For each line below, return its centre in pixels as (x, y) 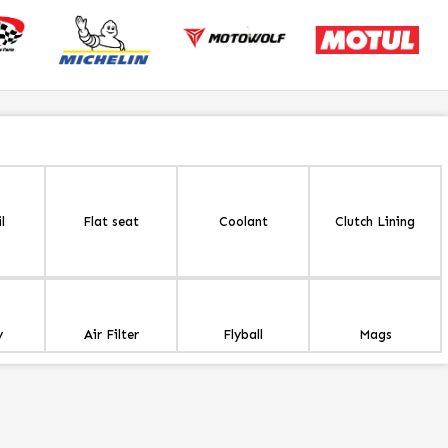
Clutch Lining (375, 222)
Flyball (243, 335)
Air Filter (111, 335)
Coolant (243, 222)
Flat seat (111, 222)
